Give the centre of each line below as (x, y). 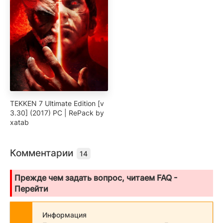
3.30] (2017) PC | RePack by (57, 113)
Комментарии (43, 153)
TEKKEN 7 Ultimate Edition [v (57, 104)
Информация (64, 215)
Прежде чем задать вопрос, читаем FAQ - (96, 178)
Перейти (31, 189)
